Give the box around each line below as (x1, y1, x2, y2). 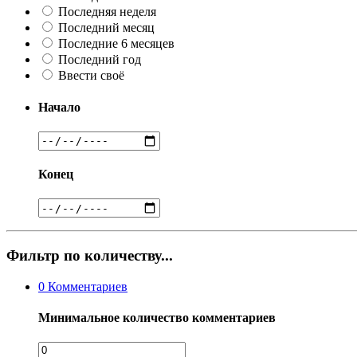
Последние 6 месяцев (58, 37, 175, 51)
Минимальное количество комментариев (38, 311, 276, 325)
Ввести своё (58, 69, 124, 83)
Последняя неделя (58, 5, 156, 19)
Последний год (58, 53, 141, 67)
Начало (38, 100, 80, 114)
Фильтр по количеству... (6, 247, 173, 265)
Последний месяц (58, 21, 155, 35)
